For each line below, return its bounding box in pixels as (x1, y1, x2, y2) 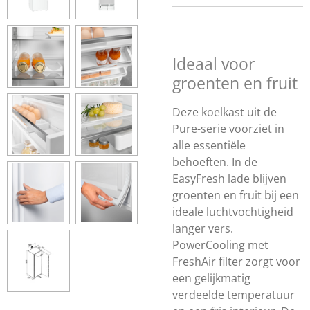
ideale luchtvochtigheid (172, 204, 293, 219)
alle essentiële (172, 138, 246, 153)
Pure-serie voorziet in (172, 121, 284, 136)
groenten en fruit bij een (172, 188, 299, 203)
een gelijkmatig (172, 271, 250, 286)
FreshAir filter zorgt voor (172, 254, 300, 269)
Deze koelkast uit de (172, 104, 277, 120)
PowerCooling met (172, 237, 268, 253)
